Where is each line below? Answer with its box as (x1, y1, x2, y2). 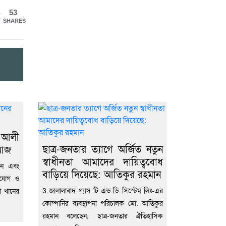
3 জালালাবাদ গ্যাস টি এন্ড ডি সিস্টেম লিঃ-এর (42, 185, 163, 195)
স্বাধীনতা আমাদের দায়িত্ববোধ (42, 153, 163, 168)
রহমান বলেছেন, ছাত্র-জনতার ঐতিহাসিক (42, 210, 163, 220)
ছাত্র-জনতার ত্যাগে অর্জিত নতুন (42, 141, 163, 156)
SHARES (3, 17, 26, 24)
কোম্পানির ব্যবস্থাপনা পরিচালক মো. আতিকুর (42, 197, 163, 208)
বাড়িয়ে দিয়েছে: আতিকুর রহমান (42, 166, 161, 181)
